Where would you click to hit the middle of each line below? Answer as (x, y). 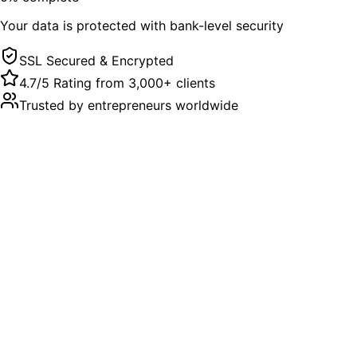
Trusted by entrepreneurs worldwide (129, 105)
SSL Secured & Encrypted (96, 60)
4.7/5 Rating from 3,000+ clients (117, 82)
